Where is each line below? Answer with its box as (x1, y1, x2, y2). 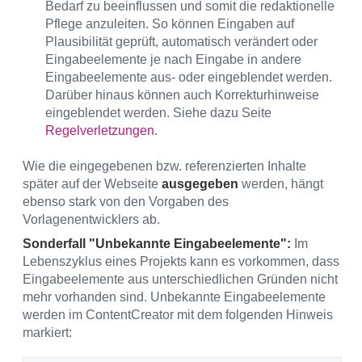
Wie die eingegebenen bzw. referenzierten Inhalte (23, 158, 306, 173)
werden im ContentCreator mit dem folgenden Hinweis (23, 307, 333, 322)
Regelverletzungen (45, 123, 154, 137)
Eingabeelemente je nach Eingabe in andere (45, 52, 301, 66)
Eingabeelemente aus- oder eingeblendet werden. (45, 69, 332, 84)
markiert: (23, 325, 72, 339)
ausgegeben (162, 176, 238, 191)
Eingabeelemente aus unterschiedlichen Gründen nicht (23, 271, 338, 286)
